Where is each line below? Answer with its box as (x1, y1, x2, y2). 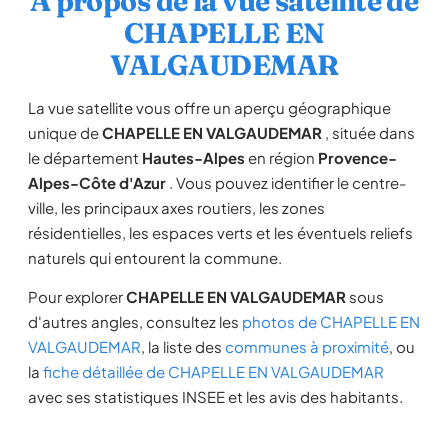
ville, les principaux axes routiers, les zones (28, 198, 325, 217)
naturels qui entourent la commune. (28, 248, 282, 267)
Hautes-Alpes (142, 148, 245, 167)
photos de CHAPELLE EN (242, 312, 420, 331)
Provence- (318, 148, 397, 167)
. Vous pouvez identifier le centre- (166, 173, 406, 192)
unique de (28, 123, 102, 142)
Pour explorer (28, 287, 126, 306)
